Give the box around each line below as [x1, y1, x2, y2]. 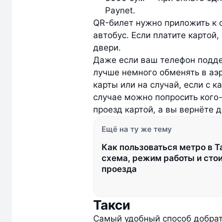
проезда [102, 164, 137, 174]
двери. [93, 43, 123, 53]
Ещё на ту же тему [102, 124, 172, 134]
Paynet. [105, 5, 135, 15]
